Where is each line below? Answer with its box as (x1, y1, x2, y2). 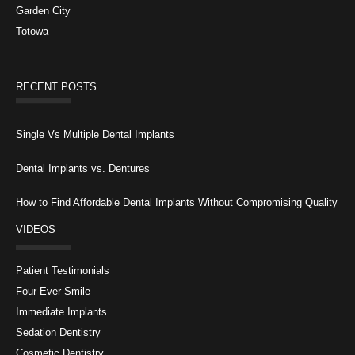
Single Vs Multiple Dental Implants (16, 128, 174, 140)
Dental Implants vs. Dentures (16, 162, 150, 174)
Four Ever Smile (16, 284, 90, 297)
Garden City (16, 5, 71, 17)
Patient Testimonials (16, 264, 109, 277)
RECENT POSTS (16, 81, 97, 94)
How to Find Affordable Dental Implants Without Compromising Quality (16, 196, 338, 208)
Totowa (16, 25, 48, 38)
